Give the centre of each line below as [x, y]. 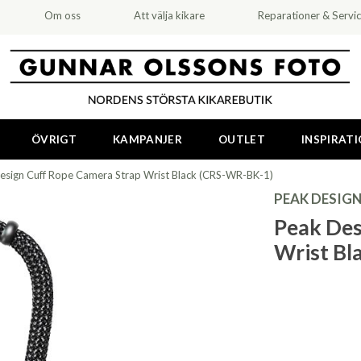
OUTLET [242, 139]
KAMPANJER [148, 139]
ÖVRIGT [54, 139]
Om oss [63, 15]
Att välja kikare [169, 15]
